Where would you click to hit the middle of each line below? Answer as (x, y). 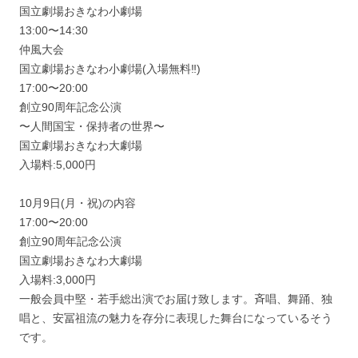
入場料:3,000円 (58, 279)
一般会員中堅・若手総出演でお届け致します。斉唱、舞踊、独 (176, 298)
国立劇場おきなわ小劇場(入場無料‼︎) (110, 68)
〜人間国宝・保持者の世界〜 (92, 126)
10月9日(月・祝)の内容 (78, 203)
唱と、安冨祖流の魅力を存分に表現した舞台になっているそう (176, 318)
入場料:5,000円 (58, 164)
